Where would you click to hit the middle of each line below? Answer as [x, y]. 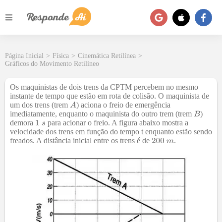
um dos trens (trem [40, 105]
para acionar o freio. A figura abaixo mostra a [117, 123]
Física [61, 56]
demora [23, 123]
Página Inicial [24, 56]
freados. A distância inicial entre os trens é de [81, 140]
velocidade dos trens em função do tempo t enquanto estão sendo [111, 132]
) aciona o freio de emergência [123, 105]
